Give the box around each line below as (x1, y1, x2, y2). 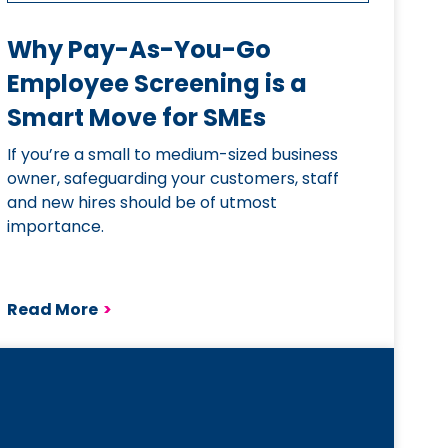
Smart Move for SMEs (6, 101, 266, 134)
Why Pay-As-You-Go (6, 33, 271, 66)
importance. (6, 215, 104, 238)
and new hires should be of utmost (6, 191, 277, 214)
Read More (6, 298, 98, 321)
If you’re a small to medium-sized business (6, 143, 338, 166)
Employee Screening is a (6, 67, 307, 100)
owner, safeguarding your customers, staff (6, 167, 339, 190)
